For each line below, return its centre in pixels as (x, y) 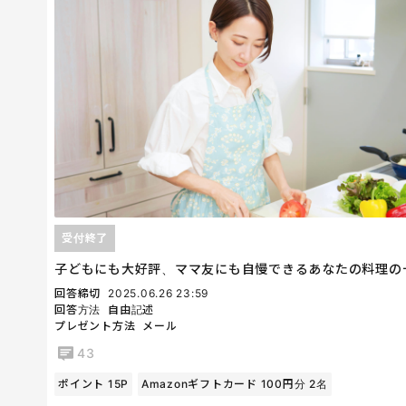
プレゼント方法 (95, 325)
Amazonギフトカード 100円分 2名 (234, 383)
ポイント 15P (93, 383)
